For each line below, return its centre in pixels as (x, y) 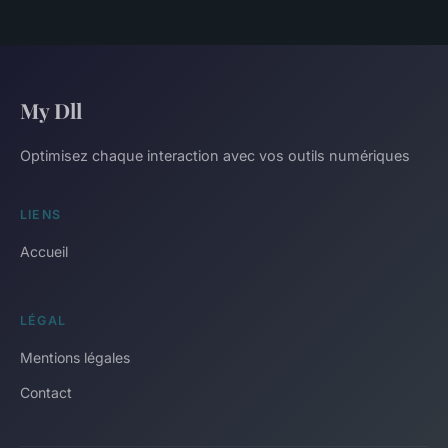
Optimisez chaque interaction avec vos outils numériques (215, 156)
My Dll (51, 110)
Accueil (44, 252)
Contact (46, 393)
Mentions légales (75, 358)
